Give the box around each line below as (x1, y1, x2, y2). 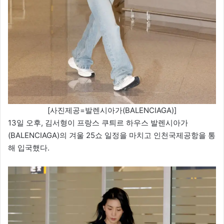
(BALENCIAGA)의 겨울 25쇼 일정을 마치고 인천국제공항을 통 (8, 130, 215, 140)
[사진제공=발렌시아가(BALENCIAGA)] (47, 105, 176, 115)
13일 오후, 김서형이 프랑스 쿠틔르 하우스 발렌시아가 (8, 118, 188, 128)
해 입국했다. (8, 143, 49, 153)
